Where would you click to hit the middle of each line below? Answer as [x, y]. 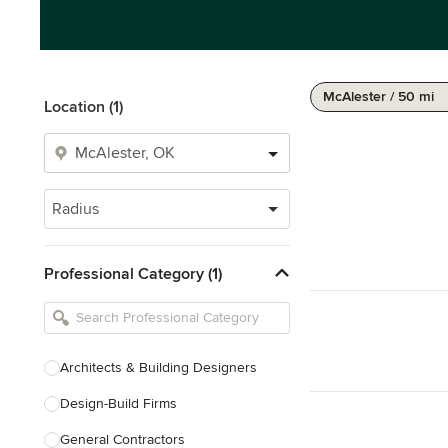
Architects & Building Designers [158, 367]
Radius [75, 209]
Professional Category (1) [133, 273]
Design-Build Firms [118, 403]
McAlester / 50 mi [378, 96]
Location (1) [83, 107]
